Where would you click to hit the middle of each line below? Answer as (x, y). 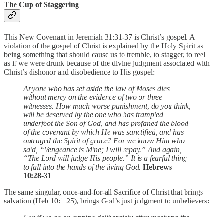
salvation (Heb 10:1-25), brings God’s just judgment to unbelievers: (107, 201)
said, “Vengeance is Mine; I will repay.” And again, (102, 149)
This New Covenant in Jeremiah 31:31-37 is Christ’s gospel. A (99, 37)
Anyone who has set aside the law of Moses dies (96, 88)
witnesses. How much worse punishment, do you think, (107, 106)
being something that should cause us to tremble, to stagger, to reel (105, 54)
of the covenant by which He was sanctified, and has (103, 132)
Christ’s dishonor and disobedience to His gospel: (79, 72)
